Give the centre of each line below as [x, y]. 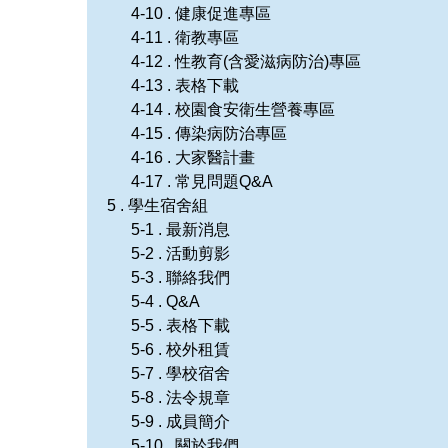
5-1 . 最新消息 [180, 229]
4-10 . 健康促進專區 [201, 13]
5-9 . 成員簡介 [180, 421]
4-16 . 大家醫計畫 [193, 157]
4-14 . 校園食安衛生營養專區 [233, 109]
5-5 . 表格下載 [180, 325]
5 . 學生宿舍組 [157, 205]
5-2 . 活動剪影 [180, 253]
